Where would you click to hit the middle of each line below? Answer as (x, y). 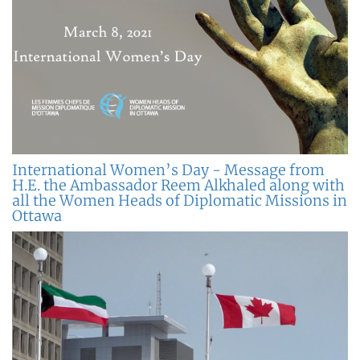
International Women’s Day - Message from (168, 170)
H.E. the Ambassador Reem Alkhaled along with (178, 186)
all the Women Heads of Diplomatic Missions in (180, 201)
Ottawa (37, 216)
